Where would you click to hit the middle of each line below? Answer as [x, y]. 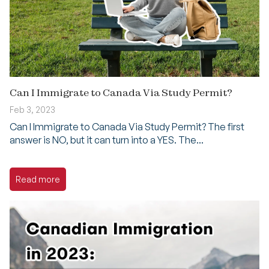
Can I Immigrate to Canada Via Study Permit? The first [127, 126]
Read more [38, 180]
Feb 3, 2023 [32, 109]
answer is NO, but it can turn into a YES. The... [107, 140]
